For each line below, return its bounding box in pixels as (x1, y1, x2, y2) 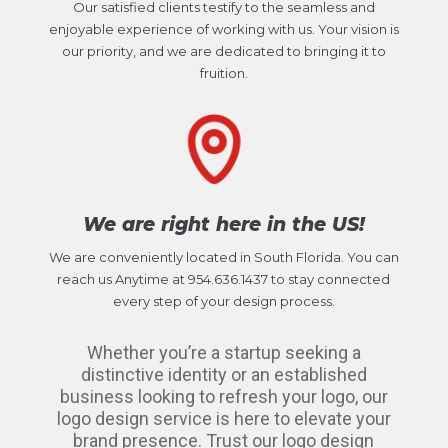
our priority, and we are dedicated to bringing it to (61, 42, 386, 59)
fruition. (199, 64, 248, 81)
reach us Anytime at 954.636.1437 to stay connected (57, 270, 391, 287)
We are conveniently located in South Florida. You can (48, 248, 399, 265)
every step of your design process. (112, 292, 335, 309)
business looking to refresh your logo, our (59, 385, 388, 407)
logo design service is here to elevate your (56, 407, 391, 429)
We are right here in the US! (82, 212, 365, 236)
